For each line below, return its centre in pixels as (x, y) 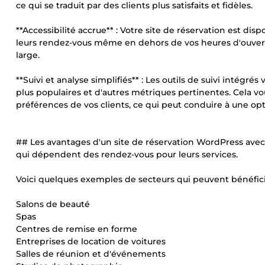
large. (28, 55)
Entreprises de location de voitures (91, 241)
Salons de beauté (53, 204)
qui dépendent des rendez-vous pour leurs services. (127, 154)
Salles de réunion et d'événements (91, 254)
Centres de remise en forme (77, 229)
